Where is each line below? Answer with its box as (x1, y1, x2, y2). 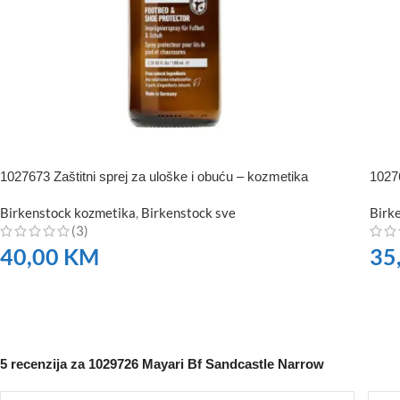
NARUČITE (11, 284, 69, 299)
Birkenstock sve (141, 204, 236, 221)
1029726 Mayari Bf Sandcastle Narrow (88, 356, 324, 372)
